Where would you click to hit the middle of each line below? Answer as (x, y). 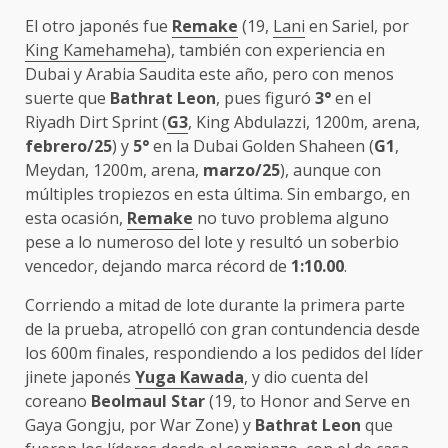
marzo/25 (241, 170)
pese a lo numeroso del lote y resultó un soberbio (212, 242)
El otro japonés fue (98, 26)
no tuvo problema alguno (291, 218)
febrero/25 (68, 146)
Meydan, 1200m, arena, (114, 170)
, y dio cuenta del (306, 377)
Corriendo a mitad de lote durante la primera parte (215, 305)
